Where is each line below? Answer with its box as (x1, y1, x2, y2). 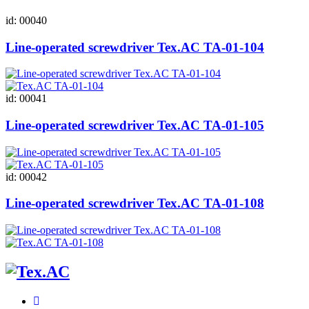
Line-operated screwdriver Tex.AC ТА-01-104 (6, 39, 264, 54)
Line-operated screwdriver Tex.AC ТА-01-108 (6, 196, 264, 211)
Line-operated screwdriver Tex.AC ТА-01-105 (6, 117, 264, 132)
